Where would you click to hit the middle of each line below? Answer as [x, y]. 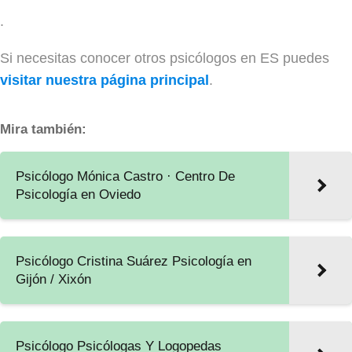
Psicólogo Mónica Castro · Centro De [125, 176]
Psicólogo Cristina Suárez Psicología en [134, 261]
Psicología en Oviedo [78, 194]
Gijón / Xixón [53, 279]
